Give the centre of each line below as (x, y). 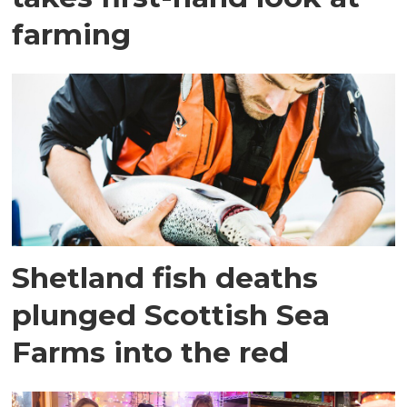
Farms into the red (151, 352)
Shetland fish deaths (165, 277)
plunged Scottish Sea (171, 314)
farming (72, 35)
